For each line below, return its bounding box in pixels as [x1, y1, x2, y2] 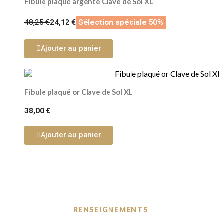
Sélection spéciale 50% [78, 17, 163, 27]
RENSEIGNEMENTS [73, 205, 149, 214]
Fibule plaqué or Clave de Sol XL [24, 87, 132, 96]
